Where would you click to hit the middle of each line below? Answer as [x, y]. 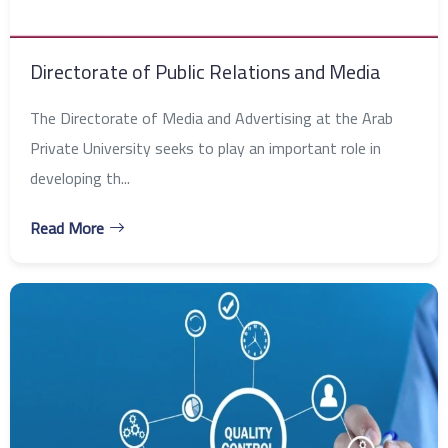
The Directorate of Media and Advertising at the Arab [211, 117]
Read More [67, 227]
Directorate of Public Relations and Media [205, 71]
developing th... [80, 177]
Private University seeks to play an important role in [205, 147]
